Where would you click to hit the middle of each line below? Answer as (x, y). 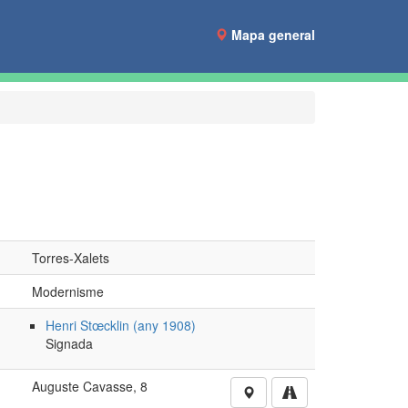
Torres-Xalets (70, 258)
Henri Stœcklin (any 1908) (120, 325)
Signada (69, 343)
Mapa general (273, 35)
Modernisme (67, 291)
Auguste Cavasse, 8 (89, 386)
